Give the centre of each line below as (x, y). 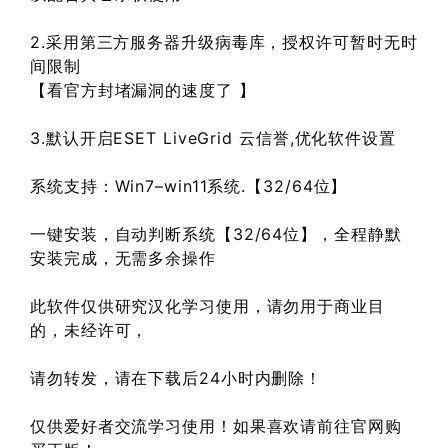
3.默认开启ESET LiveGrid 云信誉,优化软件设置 (213, 137)
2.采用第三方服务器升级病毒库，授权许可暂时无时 (224, 41)
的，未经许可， (89, 329)
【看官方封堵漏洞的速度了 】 (143, 89)
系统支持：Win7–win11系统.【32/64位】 (189, 185)
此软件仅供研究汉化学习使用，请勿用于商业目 (207, 305)
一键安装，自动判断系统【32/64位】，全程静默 (216, 233)
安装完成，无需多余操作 (123, 257)
